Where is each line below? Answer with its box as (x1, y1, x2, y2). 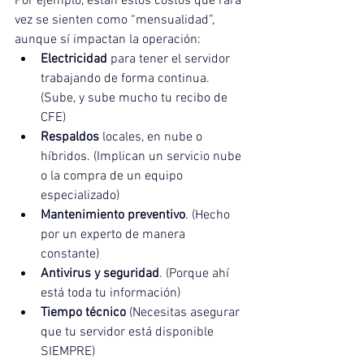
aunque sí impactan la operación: (15, 32, 201, 49)
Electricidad (41, 51, 107, 68)
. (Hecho (185, 207, 233, 224)
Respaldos (41, 129, 99, 146)
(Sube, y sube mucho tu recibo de (41, 90, 231, 107)
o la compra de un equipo (41, 168, 186, 185)
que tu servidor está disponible (41, 324, 217, 341)
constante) (41, 246, 99, 263)
